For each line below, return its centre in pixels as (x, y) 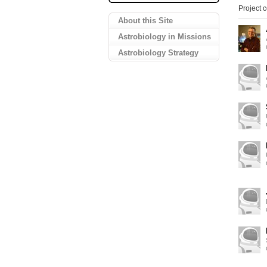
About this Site (145, 21)
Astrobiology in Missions (164, 37)
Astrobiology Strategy (158, 53)
